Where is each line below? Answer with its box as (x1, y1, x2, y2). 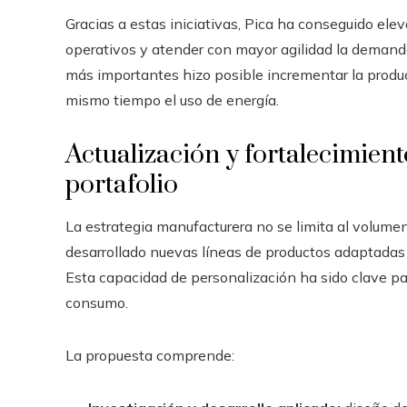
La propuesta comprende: (65, 345, 234, 364)
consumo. (65, 293, 128, 312)
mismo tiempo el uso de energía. (65, 90, 279, 109)
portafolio (65, 168, 178, 201)
